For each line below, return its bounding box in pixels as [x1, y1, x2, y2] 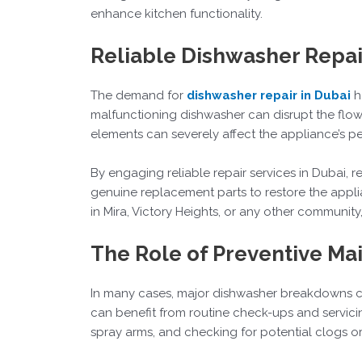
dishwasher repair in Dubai [187, 87, 351, 103]
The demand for [90, 87, 187, 103]
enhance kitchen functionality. [90, 6, 263, 21]
